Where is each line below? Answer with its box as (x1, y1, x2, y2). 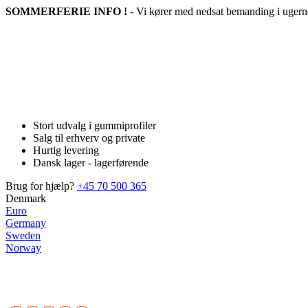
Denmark (5, 192, 46, 204)
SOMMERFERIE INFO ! (5, 5, 127, 17)
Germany (5, 217, 46, 229)
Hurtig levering (33, 144, 99, 156)
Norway (5, 242, 41, 254)
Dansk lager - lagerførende (33, 157, 148, 168)
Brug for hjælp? (5, 180, 77, 192)
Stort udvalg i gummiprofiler (33, 120, 156, 131)
